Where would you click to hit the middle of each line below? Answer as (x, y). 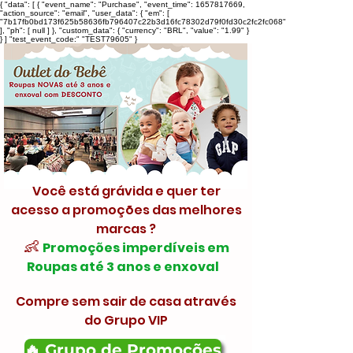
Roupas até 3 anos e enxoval (123, 267)
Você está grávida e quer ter (126, 191)
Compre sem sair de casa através (126, 301)
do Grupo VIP (126, 320)
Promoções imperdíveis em (136, 248)
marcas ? (126, 229)
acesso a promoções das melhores (126, 210)
